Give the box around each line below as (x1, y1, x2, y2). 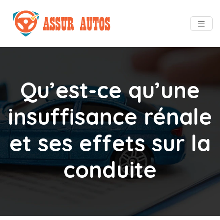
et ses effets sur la (9, 129, 211, 157)
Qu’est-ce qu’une (20, 76, 200, 104)
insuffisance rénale (8, 103, 212, 130)
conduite (63, 156, 157, 183)
